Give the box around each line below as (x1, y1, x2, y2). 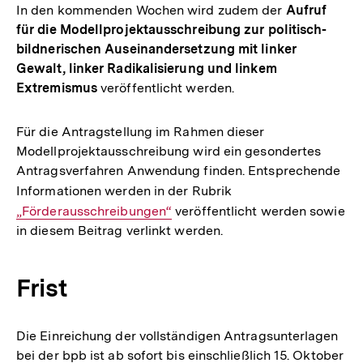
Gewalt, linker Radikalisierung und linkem (16, 61, 277, 76)
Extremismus (16, 80, 97, 96)
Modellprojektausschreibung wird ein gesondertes (16, 143, 322, 159)
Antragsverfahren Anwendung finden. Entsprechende (16, 163, 341, 178)
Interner (232, 183, 280, 199)
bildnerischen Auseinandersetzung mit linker (16, 41, 297, 57)
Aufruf (285, 2, 327, 18)
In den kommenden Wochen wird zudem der (16, 2, 286, 18)
